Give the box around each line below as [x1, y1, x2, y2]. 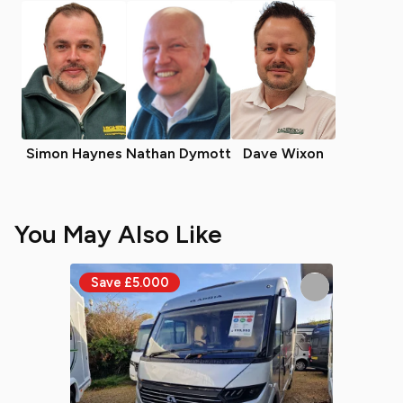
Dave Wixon [243, 145, 324, 162]
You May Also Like [14, 219, 222, 249]
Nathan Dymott [126, 145, 231, 162]
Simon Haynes [25, 145, 122, 162]
